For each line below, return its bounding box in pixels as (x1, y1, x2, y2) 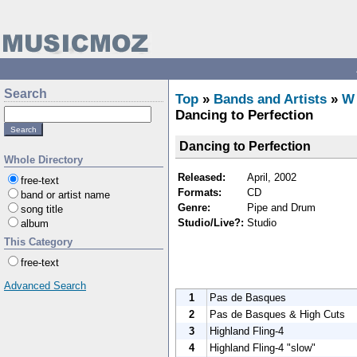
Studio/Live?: (178, 216, 244, 229)
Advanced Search (4, 280, 86, 292)
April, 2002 (247, 171, 296, 183)
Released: (178, 171, 226, 183)
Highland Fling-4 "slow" (210, 341, 316, 354)
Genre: (178, 201, 210, 214)
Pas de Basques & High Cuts (210, 308, 345, 320)
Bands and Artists (214, 92, 327, 107)
